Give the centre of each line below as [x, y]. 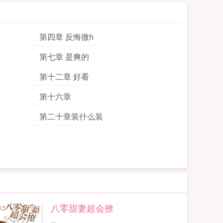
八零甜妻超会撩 [82, 208]
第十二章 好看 [64, 76]
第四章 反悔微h [66, 37]
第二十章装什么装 [71, 116]
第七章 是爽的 [64, 56]
